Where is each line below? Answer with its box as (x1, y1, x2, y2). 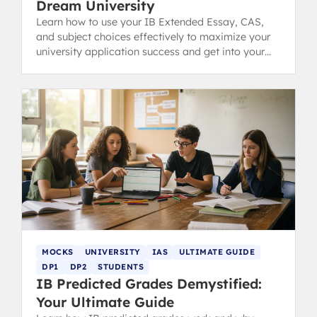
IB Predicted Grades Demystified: (36, 275, 262, 292)
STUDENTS (98, 261, 144, 272)
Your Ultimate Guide (36, 293, 174, 311)
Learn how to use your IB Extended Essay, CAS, (36, 15, 264, 28)
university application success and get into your (36, 45, 265, 58)
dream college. (36, 59, 106, 73)
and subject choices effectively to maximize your (36, 30, 270, 43)
